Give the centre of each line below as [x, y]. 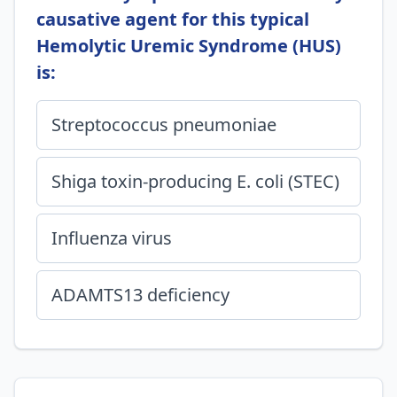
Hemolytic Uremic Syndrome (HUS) [189, 46]
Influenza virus [112, 238]
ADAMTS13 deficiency [140, 295]
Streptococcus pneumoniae [164, 125]
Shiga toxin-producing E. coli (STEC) [195, 181]
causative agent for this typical [173, 19]
